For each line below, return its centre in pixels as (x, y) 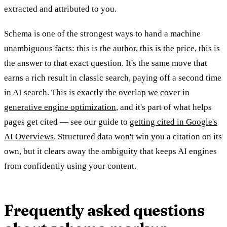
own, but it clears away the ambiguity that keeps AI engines (110, 151)
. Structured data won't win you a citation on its (138, 136)
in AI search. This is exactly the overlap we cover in (97, 92)
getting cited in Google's (174, 122)
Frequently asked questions (104, 210)
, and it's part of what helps (164, 107)
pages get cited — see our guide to (67, 122)
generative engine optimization (60, 107)
